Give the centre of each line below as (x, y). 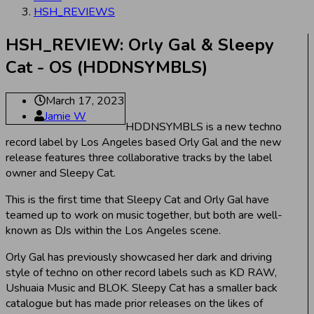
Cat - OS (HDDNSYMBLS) (107, 67)
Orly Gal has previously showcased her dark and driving (139, 257)
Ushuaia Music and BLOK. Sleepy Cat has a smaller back (142, 288)
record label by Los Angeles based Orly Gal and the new (143, 142)
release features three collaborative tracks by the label (139, 157)
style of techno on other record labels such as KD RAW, (141, 272)
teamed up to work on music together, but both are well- (144, 215)
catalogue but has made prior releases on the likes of (134, 303)
